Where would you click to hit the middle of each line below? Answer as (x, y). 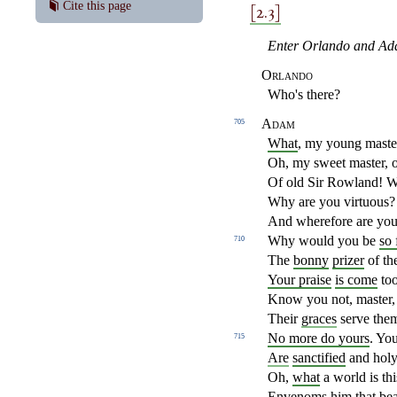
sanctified (319, 358)
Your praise (300, 280)
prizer (348, 261)
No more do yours (319, 339)
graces (319, 319)
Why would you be (323, 241)
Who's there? (304, 95)
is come (356, 280)
